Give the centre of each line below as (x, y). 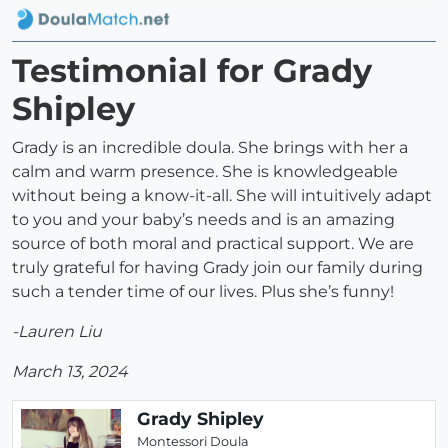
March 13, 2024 (70, 372)
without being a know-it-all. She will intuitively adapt (222, 196)
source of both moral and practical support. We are (213, 244)
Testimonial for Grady (192, 71)
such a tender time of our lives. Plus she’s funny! (203, 292)
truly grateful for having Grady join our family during (217, 268)
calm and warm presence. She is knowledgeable (207, 172)
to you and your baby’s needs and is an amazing (203, 220)
